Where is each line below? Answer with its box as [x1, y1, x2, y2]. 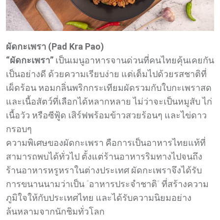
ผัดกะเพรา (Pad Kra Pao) [6, 41, 104, 52]
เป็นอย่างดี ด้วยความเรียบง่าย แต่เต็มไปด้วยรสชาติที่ [6, 68, 207, 79]
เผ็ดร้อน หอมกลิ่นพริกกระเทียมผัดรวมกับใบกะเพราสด [6, 82, 212, 93]
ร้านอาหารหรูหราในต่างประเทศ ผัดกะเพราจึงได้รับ [6, 165, 202, 175]
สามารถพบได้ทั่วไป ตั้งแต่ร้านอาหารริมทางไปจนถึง [6, 151, 202, 162]
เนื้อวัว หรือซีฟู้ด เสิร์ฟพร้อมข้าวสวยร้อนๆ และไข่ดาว [6, 110, 207, 120]
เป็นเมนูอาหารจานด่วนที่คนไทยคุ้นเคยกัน [54, 55, 214, 65]
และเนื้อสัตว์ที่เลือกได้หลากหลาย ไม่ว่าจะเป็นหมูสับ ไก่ [6, 96, 212, 107]
